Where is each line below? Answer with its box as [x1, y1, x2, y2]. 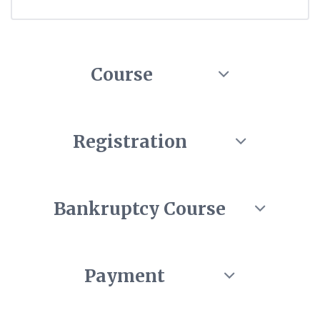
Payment [84, 265, 165, 287]
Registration [73, 131, 188, 153]
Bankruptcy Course [54, 198, 226, 220]
